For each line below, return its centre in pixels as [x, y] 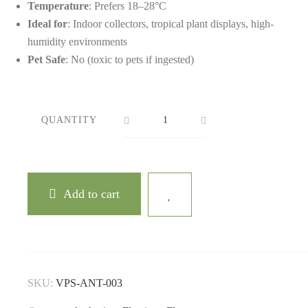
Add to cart [91, 194]
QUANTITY [69, 120]
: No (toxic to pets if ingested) [130, 60]
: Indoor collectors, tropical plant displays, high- [170, 24]
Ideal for [47, 24]
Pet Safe [46, 60]
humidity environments [77, 42]
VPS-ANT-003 [89, 283]
